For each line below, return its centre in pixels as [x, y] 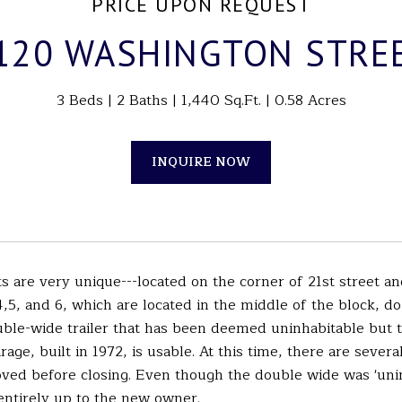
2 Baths [142, 100]
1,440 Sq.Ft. [221, 100]
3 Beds [79, 100]
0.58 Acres [310, 100]
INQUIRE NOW [201, 162]
